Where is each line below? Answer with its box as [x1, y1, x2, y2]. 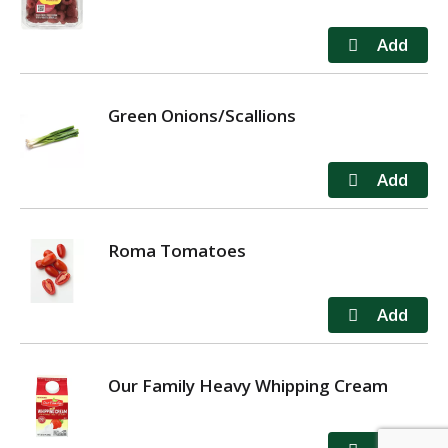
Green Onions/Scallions [108, 103, 296, 127]
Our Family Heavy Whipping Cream [108, 373, 388, 397]
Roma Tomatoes [108, 238, 246, 262]
